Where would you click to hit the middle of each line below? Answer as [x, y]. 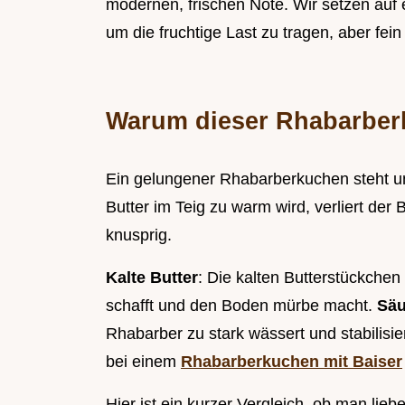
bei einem [143, 362]
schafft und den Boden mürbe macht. [241, 306]
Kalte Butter [152, 278]
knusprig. [139, 235]
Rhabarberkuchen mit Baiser [292, 362]
